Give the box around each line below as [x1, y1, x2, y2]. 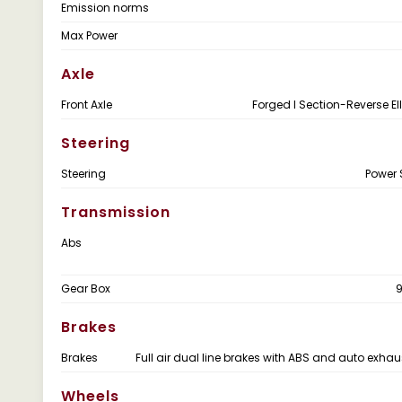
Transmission [61, 202, 170, 223]
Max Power [61, 28, 118, 43]
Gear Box [61, 281, 110, 296]
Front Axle [61, 97, 112, 112]
